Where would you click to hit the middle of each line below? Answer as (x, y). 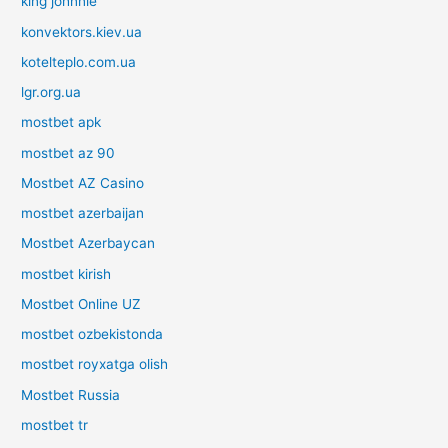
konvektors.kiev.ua (82, 31)
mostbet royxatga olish (95, 364)
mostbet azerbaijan (83, 213)
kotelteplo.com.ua (79, 61)
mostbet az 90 (68, 152)
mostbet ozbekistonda (92, 334)
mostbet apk (61, 122)
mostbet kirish (66, 273)
